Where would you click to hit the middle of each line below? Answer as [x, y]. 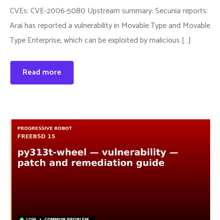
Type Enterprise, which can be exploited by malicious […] [100, 41]
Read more [42, 72]
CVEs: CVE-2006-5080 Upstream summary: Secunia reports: [109, 11]
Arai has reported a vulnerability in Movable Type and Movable [110, 26]
